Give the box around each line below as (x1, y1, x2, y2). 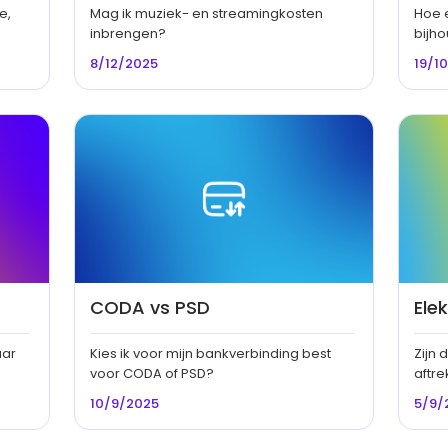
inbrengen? (89, 24, 166, 44)
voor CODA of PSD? (89, 364, 214, 384)
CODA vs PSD (89, 295, 210, 321)
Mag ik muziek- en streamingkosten (89, 4, 323, 24)
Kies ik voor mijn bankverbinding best (89, 344, 331, 364)
